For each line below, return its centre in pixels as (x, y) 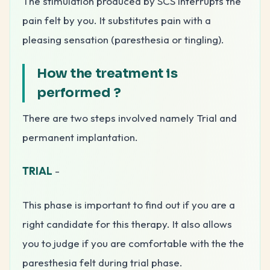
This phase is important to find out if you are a (129, 204)
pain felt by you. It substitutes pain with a (117, 20)
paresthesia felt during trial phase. (102, 262)
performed (74, 92)
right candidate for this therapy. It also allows (127, 224)
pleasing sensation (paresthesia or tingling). (123, 39)
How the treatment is (107, 73)
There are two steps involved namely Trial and (130, 118)
